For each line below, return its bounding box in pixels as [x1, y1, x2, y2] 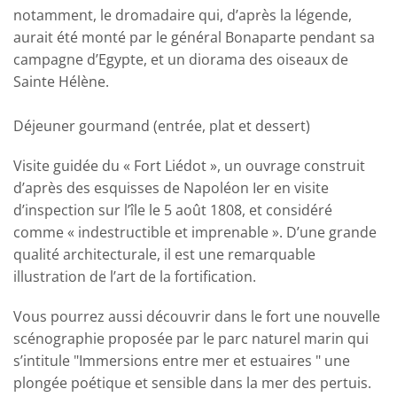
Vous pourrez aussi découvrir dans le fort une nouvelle [13, 307, 380, 327]
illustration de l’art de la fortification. [13, 267, 256, 287]
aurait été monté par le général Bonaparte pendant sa [13, 27, 375, 48]
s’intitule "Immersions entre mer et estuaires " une [13, 351, 350, 371]
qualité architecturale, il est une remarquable [13, 245, 315, 265]
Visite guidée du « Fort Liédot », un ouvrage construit [13, 156, 365, 176]
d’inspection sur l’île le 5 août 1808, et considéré [13, 200, 332, 221]
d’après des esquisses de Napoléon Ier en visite [13, 178, 329, 198]
